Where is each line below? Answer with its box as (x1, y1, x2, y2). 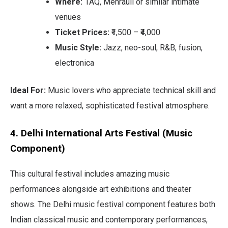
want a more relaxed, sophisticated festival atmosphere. (10, 100, 210, 110)
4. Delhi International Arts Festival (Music (10, 127, 192, 139)
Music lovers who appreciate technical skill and (46, 85, 216, 95)
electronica (55, 58, 94, 68)
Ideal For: (10, 85, 46, 95)
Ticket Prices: (55, 27, 109, 37)
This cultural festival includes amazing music (10, 168, 169, 179)
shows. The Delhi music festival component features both (10, 199, 215, 209)
